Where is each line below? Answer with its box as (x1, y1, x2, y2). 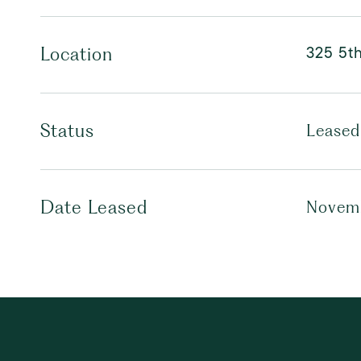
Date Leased (40, 197, 147, 218)
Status (40, 120, 94, 141)
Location (40, 44, 113, 64)
